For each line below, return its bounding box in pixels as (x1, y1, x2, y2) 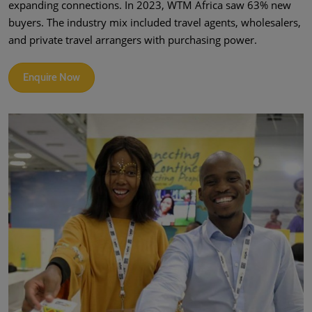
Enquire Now (23, 71, 80, 84)
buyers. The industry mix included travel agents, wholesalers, (8, 15, 301, 30)
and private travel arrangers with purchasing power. (8, 33, 257, 47)
